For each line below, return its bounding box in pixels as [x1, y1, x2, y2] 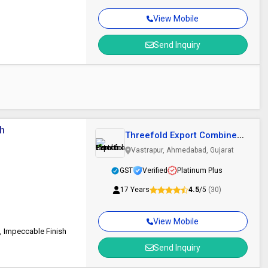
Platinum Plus [177, 166, 223, 175]
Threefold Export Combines [124, 130, 242, 141]
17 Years [120, 185, 150, 194]
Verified [142, 166, 168, 175]
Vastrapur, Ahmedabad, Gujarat [130, 146, 234, 154]
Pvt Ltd [124, 141, 154, 151]
